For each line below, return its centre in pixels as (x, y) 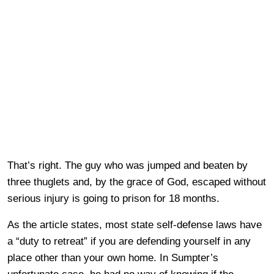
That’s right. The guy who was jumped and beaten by (128, 165)
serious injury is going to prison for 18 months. (113, 198)
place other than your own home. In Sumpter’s (113, 257)
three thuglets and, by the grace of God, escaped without (137, 182)
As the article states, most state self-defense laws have (135, 224)
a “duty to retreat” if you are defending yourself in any (129, 241)
